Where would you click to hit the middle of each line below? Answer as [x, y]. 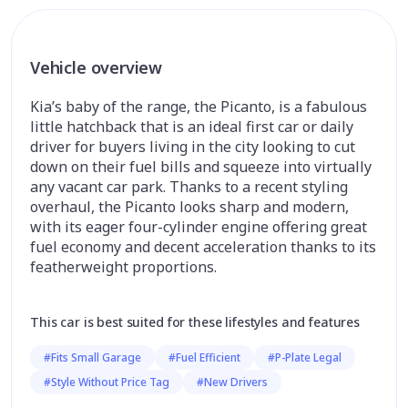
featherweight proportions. [123, 267]
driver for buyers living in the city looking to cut [193, 147]
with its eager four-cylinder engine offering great [199, 227]
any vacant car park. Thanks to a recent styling [189, 187]
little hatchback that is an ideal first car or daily [192, 127]
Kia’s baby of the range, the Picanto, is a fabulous [199, 107]
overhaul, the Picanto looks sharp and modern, [189, 207]
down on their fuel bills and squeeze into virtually [201, 167]
